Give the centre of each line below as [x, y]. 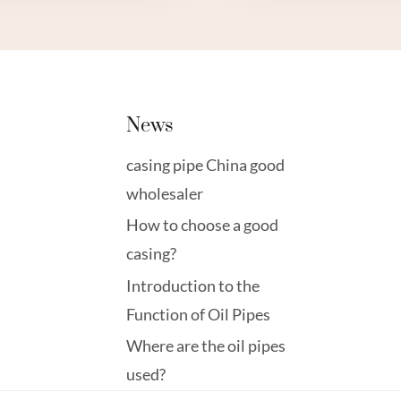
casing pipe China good [206, 164]
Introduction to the [193, 285]
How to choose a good [203, 225]
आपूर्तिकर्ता [344, 25]
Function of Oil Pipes [199, 314]
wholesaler [165, 193]
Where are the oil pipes [206, 346]
